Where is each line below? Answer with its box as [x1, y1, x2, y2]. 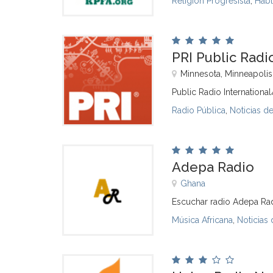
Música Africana [172, 215, 233, 225]
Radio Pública [172, 105, 225, 115]
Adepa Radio [172, 159, 254, 175]
